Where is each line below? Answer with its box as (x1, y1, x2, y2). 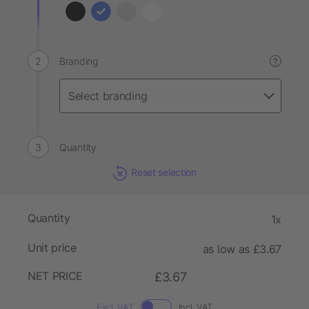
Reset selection (131, 166, 197, 178)
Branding (59, 55, 98, 67)
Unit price (28, 241, 77, 255)
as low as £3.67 (202, 242, 281, 257)
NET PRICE (28, 269, 83, 283)
